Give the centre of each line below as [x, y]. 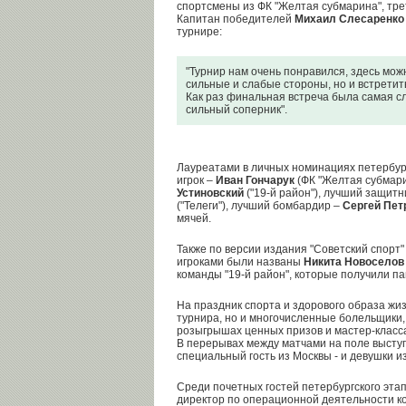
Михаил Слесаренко [349, 19]
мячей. [194, 218]
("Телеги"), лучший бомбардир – [260, 206]
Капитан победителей [236, 19]
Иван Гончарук [255, 180]
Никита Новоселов [354, 262]
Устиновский [210, 193]
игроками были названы [240, 262]
